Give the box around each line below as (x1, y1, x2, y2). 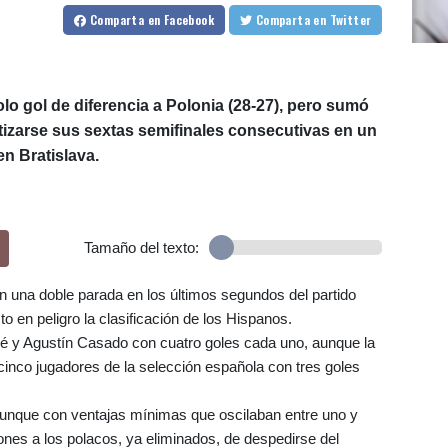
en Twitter (329, 11, 372, 29)
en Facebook (147, 11, 214, 29)
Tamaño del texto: (83, 239, 199, 257)
